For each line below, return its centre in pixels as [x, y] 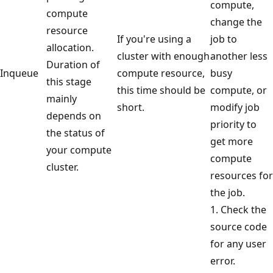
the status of [76, 133]
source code [239, 226]
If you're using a [154, 39]
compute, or [239, 90]
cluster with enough [163, 56]
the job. [228, 192]
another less [239, 56]
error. [223, 261]
